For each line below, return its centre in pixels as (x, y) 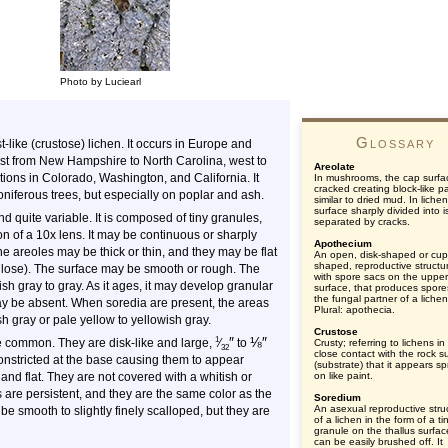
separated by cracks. (362, 221)
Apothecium (343, 243)
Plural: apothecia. (354, 309)
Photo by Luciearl (100, 81)
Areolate (334, 166)
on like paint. (343, 375)
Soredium (337, 397)
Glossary (395, 142)
